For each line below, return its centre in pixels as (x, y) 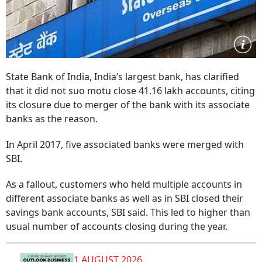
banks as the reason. (52, 119)
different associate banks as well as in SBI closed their (125, 198)
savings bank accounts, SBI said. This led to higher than (128, 212)
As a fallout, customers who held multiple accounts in (124, 184)
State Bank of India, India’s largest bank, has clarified (123, 77)
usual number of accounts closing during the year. (117, 226)
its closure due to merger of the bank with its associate (128, 105)
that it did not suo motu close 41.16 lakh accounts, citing (130, 91)
